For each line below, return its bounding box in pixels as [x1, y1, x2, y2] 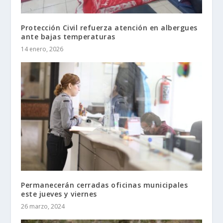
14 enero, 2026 [21, 44, 64, 53]
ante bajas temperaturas [21, 31, 115, 41]
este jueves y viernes [21, 189, 97, 199]
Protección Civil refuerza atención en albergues [21, 22, 198, 32]
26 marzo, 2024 [21, 202, 65, 211]
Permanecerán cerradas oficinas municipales [21, 180, 188, 190]
